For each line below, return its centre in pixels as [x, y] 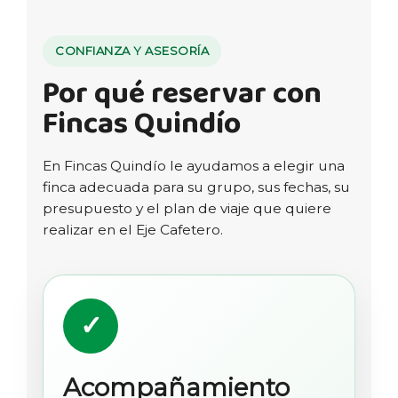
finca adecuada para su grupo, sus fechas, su [196, 187]
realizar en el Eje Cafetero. [133, 229]
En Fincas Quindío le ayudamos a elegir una [194, 165]
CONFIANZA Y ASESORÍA [132, 50]
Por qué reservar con [182, 93]
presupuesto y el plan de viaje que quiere [187, 208]
